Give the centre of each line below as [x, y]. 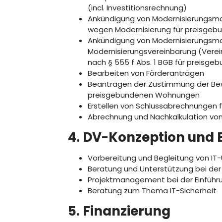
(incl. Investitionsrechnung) [137, 8]
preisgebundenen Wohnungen [144, 95]
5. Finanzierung [119, 211]
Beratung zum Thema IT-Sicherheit [152, 191]
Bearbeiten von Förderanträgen [146, 73]
